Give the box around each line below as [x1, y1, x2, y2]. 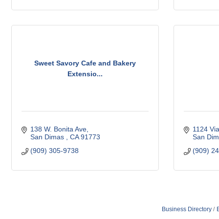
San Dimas [30, 133, 66, 141]
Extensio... [67, 69, 103, 78]
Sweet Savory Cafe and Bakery [34, 59, 136, 67]
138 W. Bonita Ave [30, 125, 87, 133]
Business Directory [162, 206, 212, 213]
